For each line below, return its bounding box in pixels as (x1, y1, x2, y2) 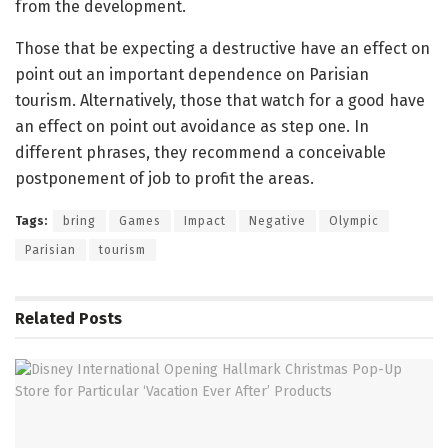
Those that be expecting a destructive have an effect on (15, 39, 430, 59)
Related (15, 309, 75, 329)
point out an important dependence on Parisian (15, 65, 369, 85)
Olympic (329, 214, 379, 229)
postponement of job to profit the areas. (15, 169, 314, 189)
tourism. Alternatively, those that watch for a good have (15, 91, 425, 111)
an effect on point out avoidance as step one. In (15, 117, 369, 137)
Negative (249, 214, 306, 229)
